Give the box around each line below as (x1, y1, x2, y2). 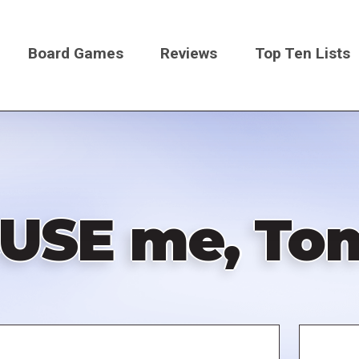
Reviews (160, 43, 218, 63)
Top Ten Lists (255, 43, 351, 63)
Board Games (27, 43, 123, 63)
